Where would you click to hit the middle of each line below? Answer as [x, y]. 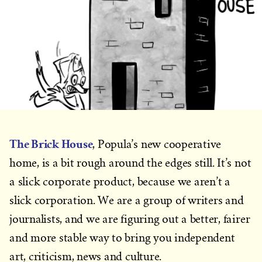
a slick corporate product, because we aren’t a [120, 182]
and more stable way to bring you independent [122, 238]
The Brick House [51, 144]
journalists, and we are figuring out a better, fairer [130, 219]
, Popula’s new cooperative [157, 144]
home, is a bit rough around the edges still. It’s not [130, 163]
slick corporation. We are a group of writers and [127, 200]
